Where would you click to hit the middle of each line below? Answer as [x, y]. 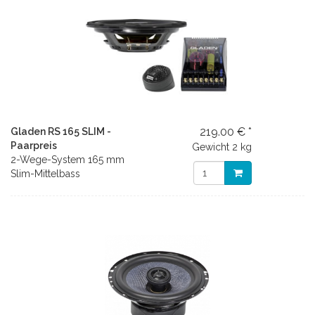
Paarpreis [34, 146]
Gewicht [211, 147]
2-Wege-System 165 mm [67, 160]
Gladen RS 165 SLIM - [61, 131]
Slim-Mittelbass [45, 174]
